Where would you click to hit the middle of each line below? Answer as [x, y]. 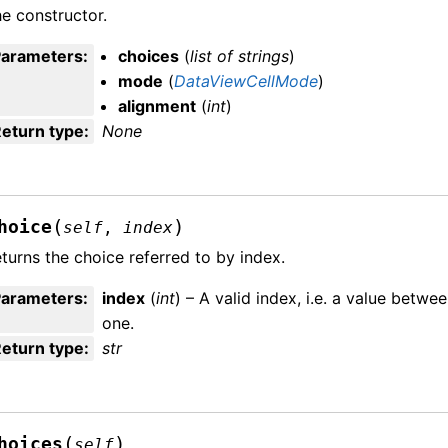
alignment [157, 105]
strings [264, 55]
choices [149, 55]
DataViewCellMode [246, 80]
